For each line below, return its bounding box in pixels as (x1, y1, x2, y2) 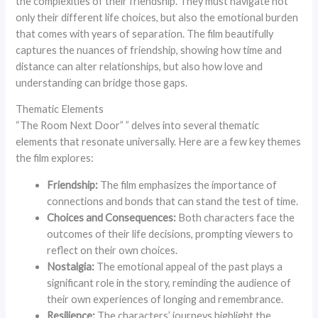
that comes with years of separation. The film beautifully (16, 27, 274, 40)
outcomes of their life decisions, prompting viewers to (47, 227, 294, 240)
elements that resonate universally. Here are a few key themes (16, 136, 302, 148)
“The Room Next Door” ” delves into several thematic (16, 119, 260, 132)
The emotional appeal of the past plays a (94, 260, 283, 273)
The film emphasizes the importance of (98, 178, 278, 191)
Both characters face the (176, 211, 295, 224)
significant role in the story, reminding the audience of (47, 276, 292, 289)
